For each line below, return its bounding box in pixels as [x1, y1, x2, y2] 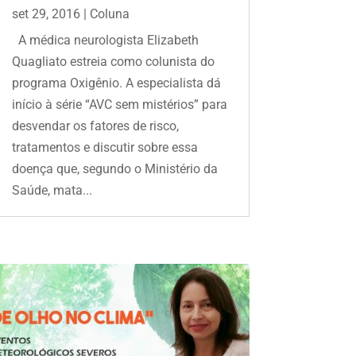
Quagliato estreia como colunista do [11, 53, 215, 69]
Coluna [89, 6, 130, 21]
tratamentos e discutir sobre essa [11, 139, 198, 155]
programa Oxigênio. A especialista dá [11, 75, 221, 91]
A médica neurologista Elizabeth [11, 32, 199, 48]
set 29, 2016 [11, 6, 80, 21]
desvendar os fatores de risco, [11, 118, 179, 133]
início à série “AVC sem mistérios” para [11, 96, 227, 112]
